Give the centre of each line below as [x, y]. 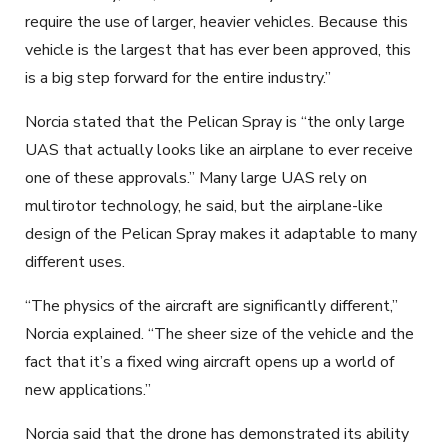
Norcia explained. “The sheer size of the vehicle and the [219, 333]
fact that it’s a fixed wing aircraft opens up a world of [209, 361]
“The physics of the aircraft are [134, 305]
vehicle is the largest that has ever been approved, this [218, 49]
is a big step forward [96, 77]
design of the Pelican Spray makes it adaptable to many [221, 233]
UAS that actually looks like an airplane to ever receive [219, 149]
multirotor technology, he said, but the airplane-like [204, 205]
